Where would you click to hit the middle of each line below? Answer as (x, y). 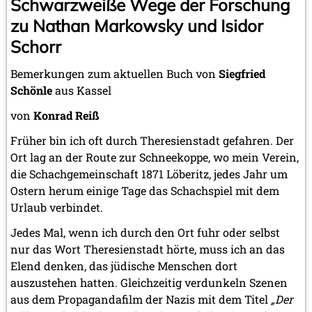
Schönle (31, 90)
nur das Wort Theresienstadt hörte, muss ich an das (148, 249)
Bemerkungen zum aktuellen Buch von (115, 73)
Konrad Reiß (66, 115)
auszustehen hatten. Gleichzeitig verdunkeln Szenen (149, 282)
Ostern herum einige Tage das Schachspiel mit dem (145, 190)
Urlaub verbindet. (57, 207)
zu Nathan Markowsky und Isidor (137, 25)
